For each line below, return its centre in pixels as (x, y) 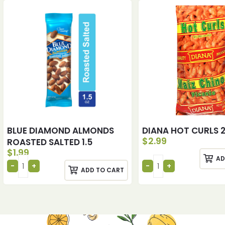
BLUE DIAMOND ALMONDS (61, 130)
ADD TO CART (102, 170)
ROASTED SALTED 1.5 (50, 142)
